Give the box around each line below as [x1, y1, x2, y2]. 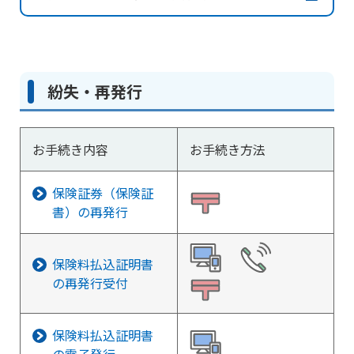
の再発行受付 [52, 273, 128, 292]
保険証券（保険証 [52, 183, 153, 202]
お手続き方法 [190, 140, 265, 159]
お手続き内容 [32, 140, 108, 159]
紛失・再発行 [47, 80, 142, 103]
